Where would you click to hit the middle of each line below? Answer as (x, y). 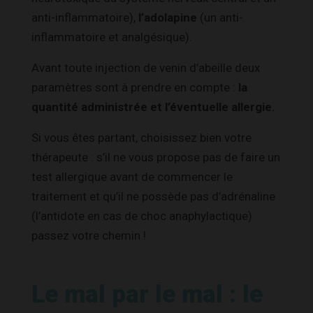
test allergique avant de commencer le (132, 176)
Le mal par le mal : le (147, 294)
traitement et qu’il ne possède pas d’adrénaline (153, 196)
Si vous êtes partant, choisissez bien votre (141, 137)
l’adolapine (168, 17)
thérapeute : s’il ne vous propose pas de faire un (156, 157)
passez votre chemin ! (89, 235)
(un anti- (220, 17)
